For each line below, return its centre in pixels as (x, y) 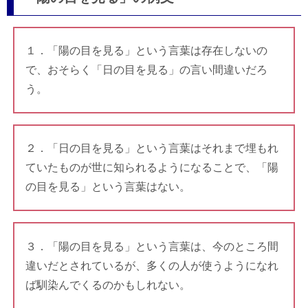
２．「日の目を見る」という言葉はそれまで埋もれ (152, 148)
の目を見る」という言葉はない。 (108, 187)
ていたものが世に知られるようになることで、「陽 (152, 168)
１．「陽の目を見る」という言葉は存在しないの (146, 50)
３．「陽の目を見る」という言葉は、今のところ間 (152, 246)
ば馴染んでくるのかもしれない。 (108, 285)
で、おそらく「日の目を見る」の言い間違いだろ (146, 69)
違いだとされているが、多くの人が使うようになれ (152, 265)
